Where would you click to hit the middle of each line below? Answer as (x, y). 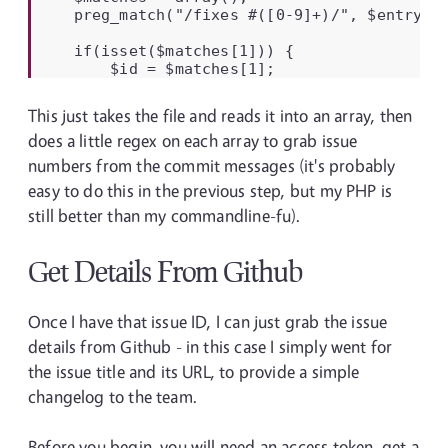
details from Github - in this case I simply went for (210, 346)
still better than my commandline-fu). (164, 215)
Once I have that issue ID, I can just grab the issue (208, 321)
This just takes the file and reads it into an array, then (220, 115)
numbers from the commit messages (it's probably (212, 165)
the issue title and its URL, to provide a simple (194, 371)
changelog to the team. (112, 396)
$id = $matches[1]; (156, 68)
